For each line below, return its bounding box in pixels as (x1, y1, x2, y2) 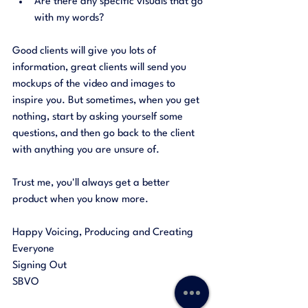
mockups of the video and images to (12, 78, 178, 89)
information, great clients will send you (12, 62, 189, 73)
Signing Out (12, 260, 69, 271)
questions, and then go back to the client (12, 128, 197, 139)
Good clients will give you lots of (12, 45, 159, 56)
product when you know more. (12, 194, 151, 205)
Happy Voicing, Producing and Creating (12, 227, 196, 238)
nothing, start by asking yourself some (12, 111, 186, 122)
